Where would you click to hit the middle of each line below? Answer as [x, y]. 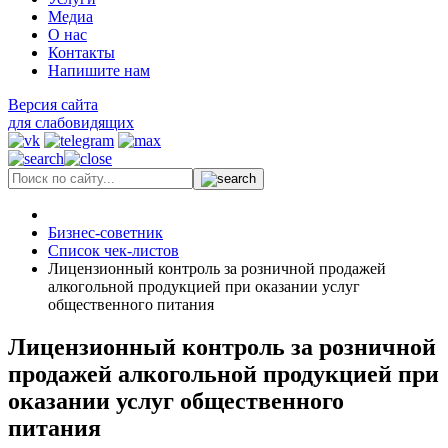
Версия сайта [53, 104]
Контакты [81, 52]
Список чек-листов [113, 250]
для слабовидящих [71, 122]
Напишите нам [99, 70]
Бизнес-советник [105, 232]
